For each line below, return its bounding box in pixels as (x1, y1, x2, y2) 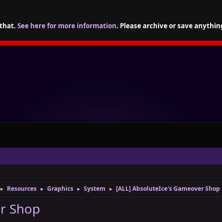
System (84, 184, 106, 193)
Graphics (47, 184, 73, 193)
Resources (7, 184, 37, 193)
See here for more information (17, 21, 116, 30)
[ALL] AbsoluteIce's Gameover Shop (116, 184, 220, 193)
